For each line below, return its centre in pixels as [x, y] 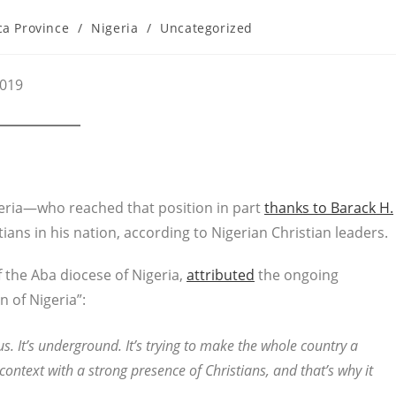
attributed [221, 275]
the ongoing [298, 275]
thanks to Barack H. [329, 208]
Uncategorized [206, 28]
